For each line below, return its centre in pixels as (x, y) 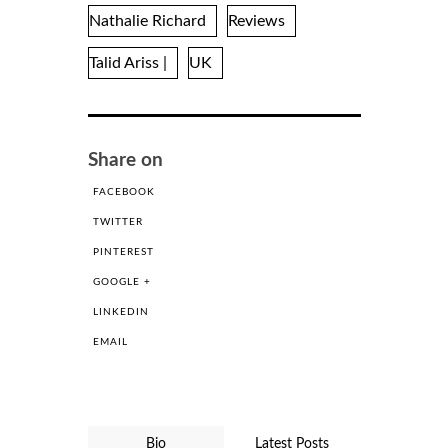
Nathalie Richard (147, 20)
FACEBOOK (123, 191)
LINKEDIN (120, 311)
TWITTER (117, 221)
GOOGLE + (121, 281)
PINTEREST (123, 251)
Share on (125, 160)
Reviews (256, 20)
